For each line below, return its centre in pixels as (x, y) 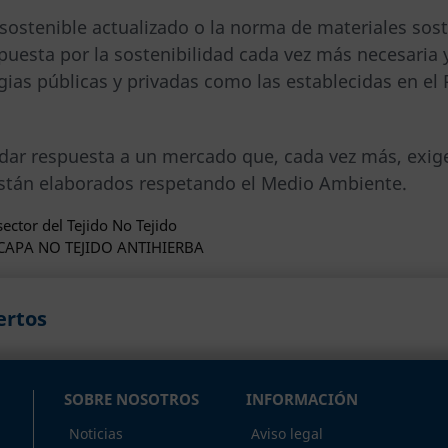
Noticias (95, 433)
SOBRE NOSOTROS (131, 398)
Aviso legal (287, 433)
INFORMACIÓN (302, 398)
